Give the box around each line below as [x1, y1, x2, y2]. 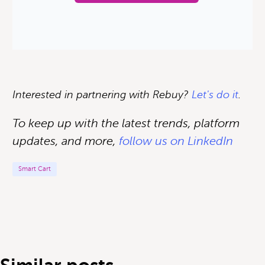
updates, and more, [12, 134, 119, 148]
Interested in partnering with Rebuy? [12, 88, 192, 101]
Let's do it [192, 88, 238, 101]
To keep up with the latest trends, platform [12, 116, 240, 130]
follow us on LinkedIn [119, 134, 233, 148]
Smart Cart [18, 165, 51, 172]
